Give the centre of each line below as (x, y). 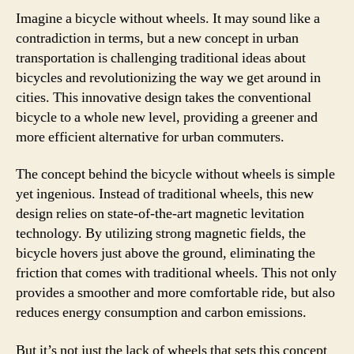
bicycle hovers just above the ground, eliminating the (166, 253)
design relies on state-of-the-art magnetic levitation (160, 214)
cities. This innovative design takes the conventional (164, 97)
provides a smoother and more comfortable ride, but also (175, 293)
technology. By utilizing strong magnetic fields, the (161, 233)
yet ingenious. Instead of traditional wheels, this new (165, 194)
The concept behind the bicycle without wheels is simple (175, 174)
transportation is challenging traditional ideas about (161, 58)
